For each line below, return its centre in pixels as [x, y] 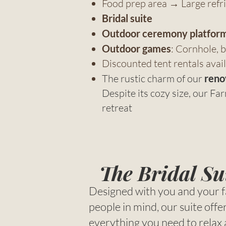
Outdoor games [136, 49]
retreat [117, 108]
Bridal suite [127, 18]
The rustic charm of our [153, 79]
